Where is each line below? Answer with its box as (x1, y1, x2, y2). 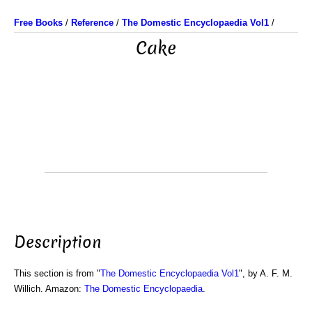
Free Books (14, 17, 63, 28)
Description (14, 231, 102, 253)
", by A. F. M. (239, 267, 292, 279)
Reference (71, 17, 114, 28)
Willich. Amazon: (14, 283, 84, 294)
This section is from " (14, 267, 100, 279)
